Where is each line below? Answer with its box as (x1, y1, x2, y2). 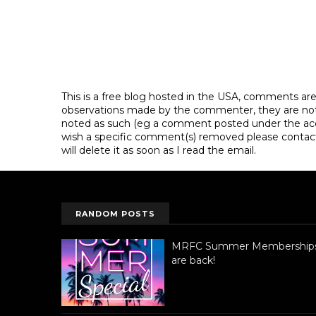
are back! (171, 254, 215, 267)
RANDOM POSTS (75, 209, 155, 219)
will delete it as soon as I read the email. (61, 144, 256, 157)
